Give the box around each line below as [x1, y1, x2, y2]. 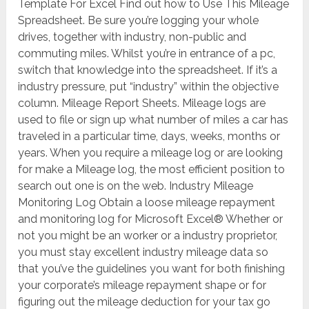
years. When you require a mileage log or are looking [18, 146, 283, 160]
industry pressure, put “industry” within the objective [18, 80, 279, 94]
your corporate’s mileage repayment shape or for [18, 279, 267, 292]
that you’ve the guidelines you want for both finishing [18, 262, 286, 276]
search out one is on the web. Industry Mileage [18, 179, 254, 193]
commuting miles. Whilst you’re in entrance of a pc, [18, 47, 276, 61]
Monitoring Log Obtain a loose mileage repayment [18, 196, 276, 210]
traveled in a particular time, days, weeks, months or [18, 130, 281, 143]
